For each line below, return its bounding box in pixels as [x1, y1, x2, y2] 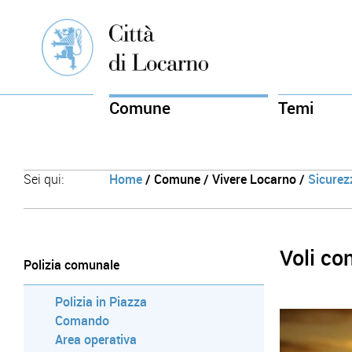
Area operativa [55, 332, 137, 348]
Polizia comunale [24, 258, 120, 273]
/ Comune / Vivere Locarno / [141, 172, 308, 188]
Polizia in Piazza [55, 295, 148, 310]
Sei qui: [24, 172, 64, 188]
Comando [55, 313, 110, 329]
